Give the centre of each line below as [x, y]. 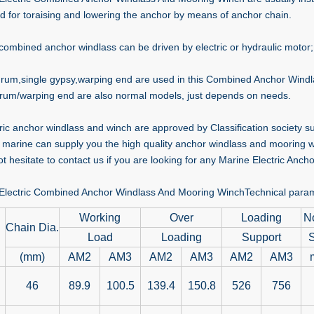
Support [261, 237]
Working [100, 218]
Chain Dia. [32, 227]
